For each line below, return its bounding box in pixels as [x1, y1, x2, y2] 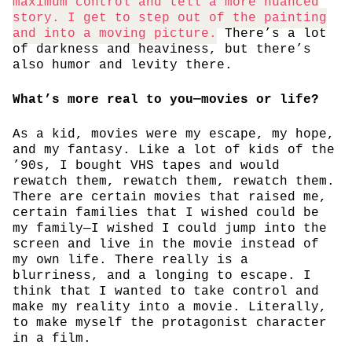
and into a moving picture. [13, 26, 217, 41]
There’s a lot [217, 26, 327, 41]
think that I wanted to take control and [13, 284, 319, 299]
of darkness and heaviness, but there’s [13, 42, 311, 57]
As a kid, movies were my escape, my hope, [13, 126, 335, 141]
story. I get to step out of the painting [13, 10, 327, 25]
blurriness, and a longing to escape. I [13, 268, 311, 283]
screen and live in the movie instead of [13, 236, 319, 251]
